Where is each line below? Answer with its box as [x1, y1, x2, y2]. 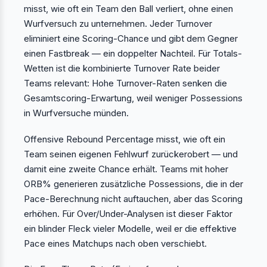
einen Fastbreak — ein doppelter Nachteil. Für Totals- [24, 47, 242, 59]
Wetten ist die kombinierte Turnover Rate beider [24, 62, 220, 74]
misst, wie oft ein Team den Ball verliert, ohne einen [24, 2, 233, 14]
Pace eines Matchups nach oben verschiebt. [24, 237, 207, 249]
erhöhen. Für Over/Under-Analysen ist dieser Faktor [24, 207, 232, 219]
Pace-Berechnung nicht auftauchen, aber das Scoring [24, 193, 243, 204]
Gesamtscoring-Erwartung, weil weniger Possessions [24, 92, 243, 104]
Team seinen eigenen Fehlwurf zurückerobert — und [24, 148, 238, 160]
